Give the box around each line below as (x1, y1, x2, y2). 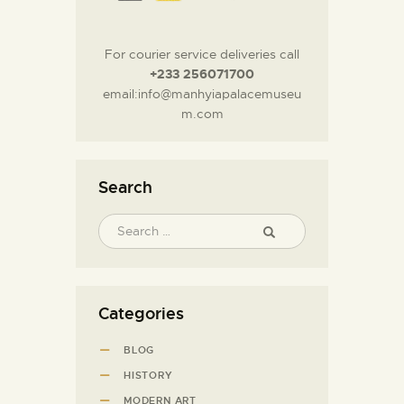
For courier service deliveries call (105, 46, 299, 63)
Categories (98, 303, 184, 325)
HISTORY (124, 369, 173, 382)
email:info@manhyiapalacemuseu (103, 86, 301, 103)
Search (98, 177, 152, 198)
